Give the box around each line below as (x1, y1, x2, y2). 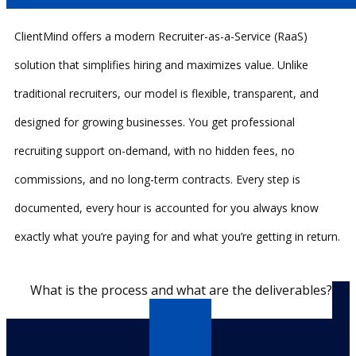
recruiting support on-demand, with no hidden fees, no (14, 142, 295, 158)
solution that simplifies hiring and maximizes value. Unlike (14, 56, 308, 72)
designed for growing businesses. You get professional (14, 114, 295, 130)
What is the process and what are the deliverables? (30, 281, 332, 299)
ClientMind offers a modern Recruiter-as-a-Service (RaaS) (14, 28, 308, 44)
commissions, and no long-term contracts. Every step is (14, 171, 300, 187)
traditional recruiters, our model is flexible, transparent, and (14, 85, 319, 101)
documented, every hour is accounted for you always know (14, 199, 319, 215)
